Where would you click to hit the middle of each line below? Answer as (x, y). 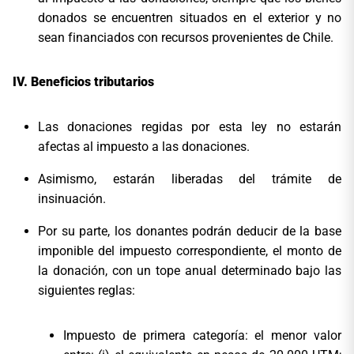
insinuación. (72, 199)
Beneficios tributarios (92, 82)
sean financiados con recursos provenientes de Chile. (186, 38)
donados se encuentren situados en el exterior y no (190, 18)
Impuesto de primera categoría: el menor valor (202, 336)
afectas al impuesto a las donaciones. (144, 147)
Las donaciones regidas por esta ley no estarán (190, 127)
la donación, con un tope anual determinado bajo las (190, 271)
